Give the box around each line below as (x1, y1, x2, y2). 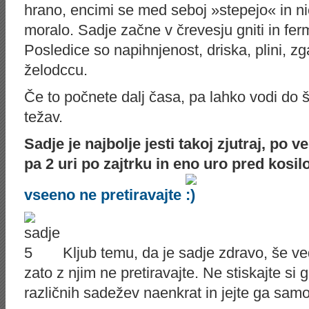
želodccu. (24, 61, 88, 79)
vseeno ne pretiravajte (24, 186, 186, 203)
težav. (24, 108, 63, 126)
